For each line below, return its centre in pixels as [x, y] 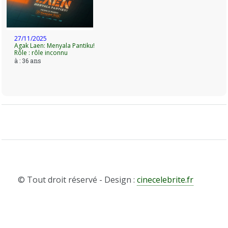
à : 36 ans [28, 61]
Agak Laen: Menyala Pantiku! [55, 46]
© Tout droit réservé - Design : [78, 180]
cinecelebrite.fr [165, 180]
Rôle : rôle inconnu [41, 53]
